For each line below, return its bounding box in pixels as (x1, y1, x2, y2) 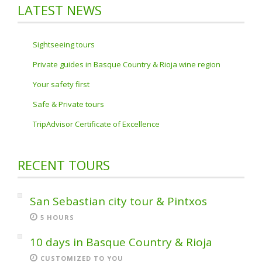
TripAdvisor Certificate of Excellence (33, 119, 160, 129)
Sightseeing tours (33, 39, 95, 50)
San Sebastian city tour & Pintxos (30, 194, 207, 209)
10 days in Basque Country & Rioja (30, 235, 212, 250)
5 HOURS (40, 213, 74, 222)
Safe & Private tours (33, 99, 104, 109)
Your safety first (33, 79, 89, 89)
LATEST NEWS (18, 1, 102, 19)
